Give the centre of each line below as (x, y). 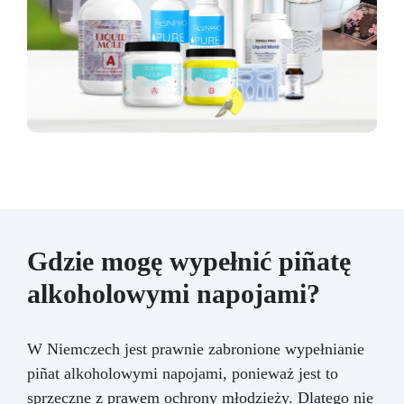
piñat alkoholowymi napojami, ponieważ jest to (183, 374)
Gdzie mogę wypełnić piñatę (189, 262)
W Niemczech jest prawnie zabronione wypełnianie (196, 349)
